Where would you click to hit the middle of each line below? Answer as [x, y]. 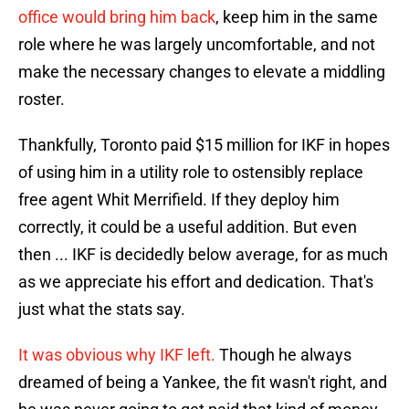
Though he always [285, 355]
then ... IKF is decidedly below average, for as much [203, 255]
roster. [42, 100]
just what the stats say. [102, 309]
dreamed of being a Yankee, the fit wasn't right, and [203, 383]
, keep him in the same [297, 17]
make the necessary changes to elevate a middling [202, 72]
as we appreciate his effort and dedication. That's [196, 282]
